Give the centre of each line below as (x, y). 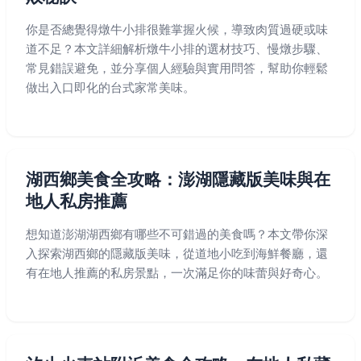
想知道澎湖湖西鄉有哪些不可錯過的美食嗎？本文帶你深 (177, 234)
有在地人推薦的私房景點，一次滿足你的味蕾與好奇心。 (177, 273)
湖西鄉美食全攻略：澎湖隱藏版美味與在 (178, 179)
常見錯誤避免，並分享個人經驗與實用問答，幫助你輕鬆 (177, 68)
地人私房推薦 (77, 201)
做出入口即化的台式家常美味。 (110, 87)
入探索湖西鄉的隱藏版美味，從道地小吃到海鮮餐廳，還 (177, 253)
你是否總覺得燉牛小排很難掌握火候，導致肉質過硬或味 (177, 29)
